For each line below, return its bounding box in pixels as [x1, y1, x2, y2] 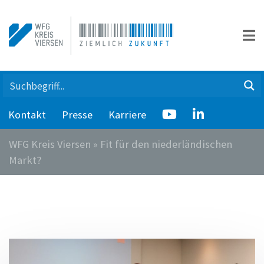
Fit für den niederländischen [100, 137, 232, 151]
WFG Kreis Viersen [9, 137, 91, 151]
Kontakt [8, 108, 46, 121]
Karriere [108, 108, 146, 121]
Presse [61, 108, 93, 121]
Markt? [9, 153, 41, 167]
